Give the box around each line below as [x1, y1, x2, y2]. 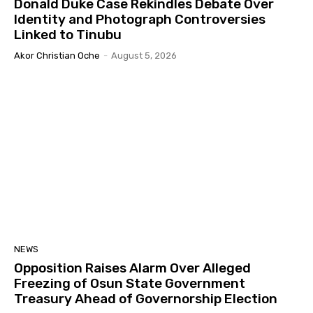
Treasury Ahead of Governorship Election [14, 291, 277, 307]
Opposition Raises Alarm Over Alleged [14, 260, 251, 277]
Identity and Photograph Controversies [14, 11, 265, 28]
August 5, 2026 [111, 50, 177, 61]
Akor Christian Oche [14, 50, 100, 61]
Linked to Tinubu [14, 27, 122, 43]
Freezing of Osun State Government [14, 275, 245, 292]
